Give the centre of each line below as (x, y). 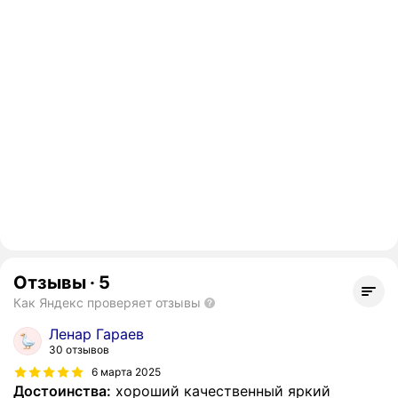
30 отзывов (79, 350)
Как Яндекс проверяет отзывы (107, 303)
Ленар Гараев (96, 334)
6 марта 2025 (126, 371)
